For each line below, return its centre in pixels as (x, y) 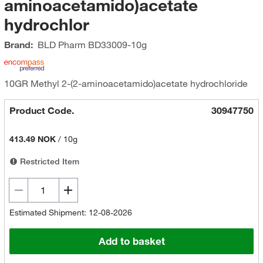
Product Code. (41, 110)
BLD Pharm (61, 45)
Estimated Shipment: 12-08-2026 (70, 213)
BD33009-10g (116, 45)
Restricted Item (48, 161)
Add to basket (131, 241)
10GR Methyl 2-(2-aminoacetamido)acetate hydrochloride (126, 83)
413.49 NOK (32, 139)
